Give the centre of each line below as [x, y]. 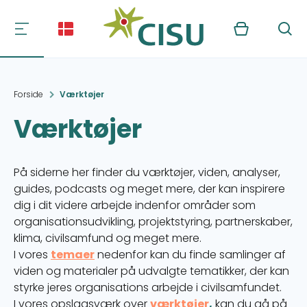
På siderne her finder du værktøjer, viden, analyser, [147, 172]
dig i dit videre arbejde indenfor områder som [135, 205]
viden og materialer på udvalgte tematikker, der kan [151, 271]
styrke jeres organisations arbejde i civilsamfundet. [149, 287]
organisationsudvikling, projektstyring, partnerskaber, [153, 222]
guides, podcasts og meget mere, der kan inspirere [149, 189]
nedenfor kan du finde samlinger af [190, 255]
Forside [28, 94]
